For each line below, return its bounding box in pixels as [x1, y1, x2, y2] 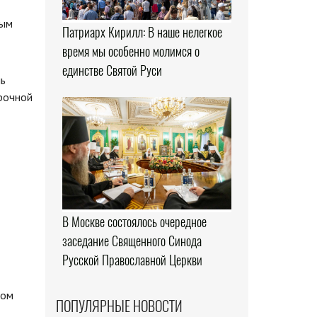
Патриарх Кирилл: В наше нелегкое [62, 23, 222, 41]
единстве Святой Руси [62, 61, 162, 79]
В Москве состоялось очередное [62, 213, 207, 231]
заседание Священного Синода [62, 232, 202, 250]
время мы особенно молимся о [62, 42, 200, 60]
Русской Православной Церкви [62, 251, 202, 270]
